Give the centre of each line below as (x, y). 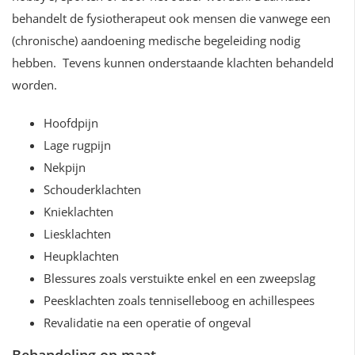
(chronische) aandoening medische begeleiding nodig (156, 40)
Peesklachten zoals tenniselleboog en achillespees (179, 300)
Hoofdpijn (71, 123)
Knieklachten (78, 212)
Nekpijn (65, 167)
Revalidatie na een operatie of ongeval (147, 323)
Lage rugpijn (77, 145)
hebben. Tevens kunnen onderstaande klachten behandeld (173, 63)
